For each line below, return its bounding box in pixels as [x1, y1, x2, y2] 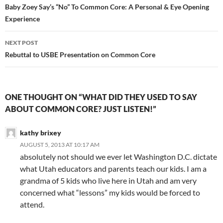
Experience [5, 14, 40, 23]
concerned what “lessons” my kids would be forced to [20, 188, 200, 198]
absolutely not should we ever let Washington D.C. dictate [20, 152, 217, 162]
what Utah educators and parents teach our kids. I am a [20, 164, 207, 174]
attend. [20, 200, 44, 210]
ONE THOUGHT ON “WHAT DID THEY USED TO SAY [5, 92, 197, 102]
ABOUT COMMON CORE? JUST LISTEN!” [5, 104, 156, 114]
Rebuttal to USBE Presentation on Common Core [5, 50, 155, 59]
